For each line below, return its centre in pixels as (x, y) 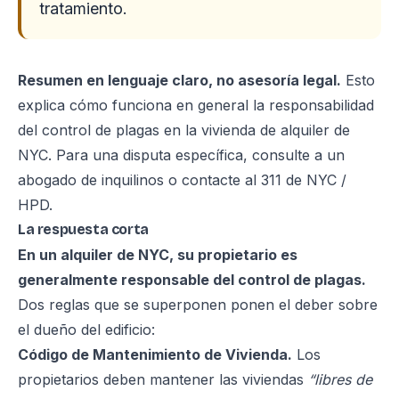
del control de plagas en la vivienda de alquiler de (184, 130)
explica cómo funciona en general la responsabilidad (196, 105)
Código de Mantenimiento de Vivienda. (155, 354)
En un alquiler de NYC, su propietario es (158, 255)
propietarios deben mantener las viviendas (163, 379)
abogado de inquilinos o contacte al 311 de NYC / (182, 180)
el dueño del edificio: (86, 330)
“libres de (340, 379)
